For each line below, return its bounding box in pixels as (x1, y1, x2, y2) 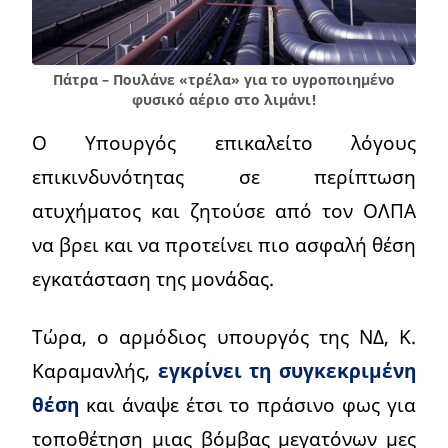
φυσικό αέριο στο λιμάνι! (131, 90, 317, 110)
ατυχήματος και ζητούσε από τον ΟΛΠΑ (32, 197, 416, 225)
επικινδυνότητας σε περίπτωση (32, 163, 416, 191)
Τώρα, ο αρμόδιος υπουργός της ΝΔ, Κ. (32, 323, 416, 351)
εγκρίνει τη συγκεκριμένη (157, 357, 417, 385)
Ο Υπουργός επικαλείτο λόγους (32, 129, 416, 157)
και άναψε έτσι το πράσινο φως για (85, 391, 417, 419)
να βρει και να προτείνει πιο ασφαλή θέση (32, 231, 416, 259)
